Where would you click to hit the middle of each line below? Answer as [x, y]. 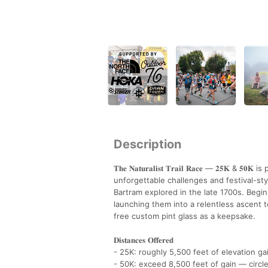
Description [147, 144]
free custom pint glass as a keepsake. [188, 216]
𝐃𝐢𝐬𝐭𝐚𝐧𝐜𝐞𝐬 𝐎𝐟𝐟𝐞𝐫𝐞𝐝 [146, 240]
